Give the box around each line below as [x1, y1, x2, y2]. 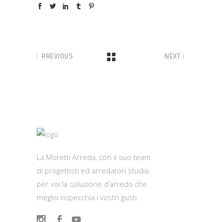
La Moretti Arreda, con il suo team [37, 152, 151, 163]
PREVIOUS [42, 51, 73, 61]
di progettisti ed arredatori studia [37, 166, 149, 176]
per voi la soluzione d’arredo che [37, 179, 147, 189]
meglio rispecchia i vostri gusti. [37, 192, 139, 203]
